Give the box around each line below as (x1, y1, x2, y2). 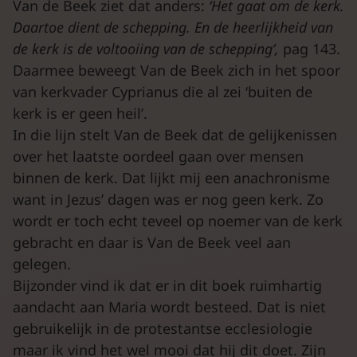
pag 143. (279, 38, 340, 58)
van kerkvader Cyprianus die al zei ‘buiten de (13, 81, 312, 101)
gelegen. (13, 253, 71, 273)
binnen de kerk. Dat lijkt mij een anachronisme (13, 167, 330, 187)
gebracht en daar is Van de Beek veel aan (13, 232, 291, 252)
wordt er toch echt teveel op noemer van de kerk (13, 210, 343, 230)
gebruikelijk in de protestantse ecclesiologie (13, 318, 312, 338)
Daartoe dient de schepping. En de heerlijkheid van (13, 17, 333, 37)
